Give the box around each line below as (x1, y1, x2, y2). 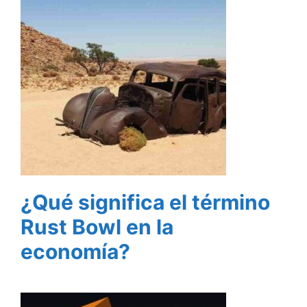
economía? (21, 238, 130, 264)
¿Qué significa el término (21, 189, 270, 214)
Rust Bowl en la (21, 214, 173, 239)
